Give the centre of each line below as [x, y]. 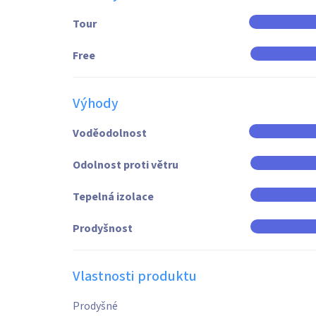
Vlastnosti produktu [135, 276]
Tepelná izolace [113, 197]
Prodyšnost [103, 229]
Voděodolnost [110, 133]
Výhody [96, 104]
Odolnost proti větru [126, 165]
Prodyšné [95, 306]
